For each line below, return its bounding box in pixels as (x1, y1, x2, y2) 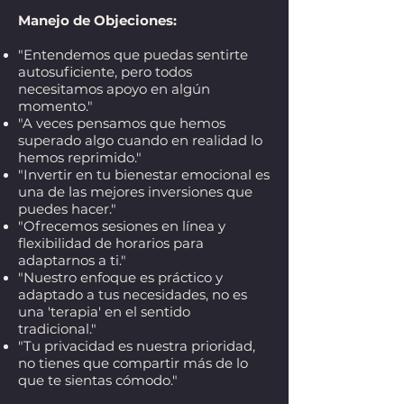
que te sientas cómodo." (18, 372, 178, 389)
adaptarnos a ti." (18, 252, 126, 269)
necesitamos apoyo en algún (18, 80, 210, 97)
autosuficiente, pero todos (18, 63, 192, 80)
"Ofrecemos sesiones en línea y (18, 217, 225, 234)
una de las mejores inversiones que (18, 183, 252, 200)
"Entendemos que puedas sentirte (18, 46, 248, 63)
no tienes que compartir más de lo (18, 354, 248, 372)
